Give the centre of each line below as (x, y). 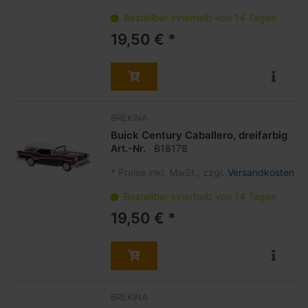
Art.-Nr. (128, 148)
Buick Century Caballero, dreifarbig (199, 135)
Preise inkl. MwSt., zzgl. (173, 172)
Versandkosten (261, 172)
